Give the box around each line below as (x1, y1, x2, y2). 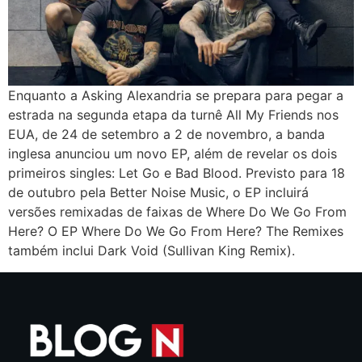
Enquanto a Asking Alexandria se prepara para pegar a (8, 87, 343, 104)
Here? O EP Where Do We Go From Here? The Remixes (8, 223, 343, 240)
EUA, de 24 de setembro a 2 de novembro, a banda (8, 126, 325, 143)
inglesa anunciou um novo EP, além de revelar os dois (8, 145, 337, 162)
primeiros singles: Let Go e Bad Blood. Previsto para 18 (8, 165, 345, 182)
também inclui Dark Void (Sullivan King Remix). (8, 242, 295, 259)
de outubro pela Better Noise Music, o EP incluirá (8, 184, 309, 201)
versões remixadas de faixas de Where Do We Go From (8, 204, 347, 221)
